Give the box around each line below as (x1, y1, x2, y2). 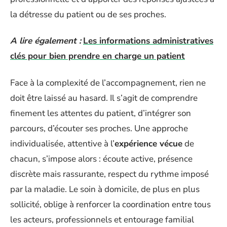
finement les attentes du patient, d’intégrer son (10, 107, 191, 119)
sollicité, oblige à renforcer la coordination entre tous (10, 198, 211, 210)
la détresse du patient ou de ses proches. (10, 8, 166, 20)
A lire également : (10, 35, 81, 47)
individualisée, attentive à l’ (10, 137, 115, 149)
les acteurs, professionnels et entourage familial (10, 213, 194, 225)
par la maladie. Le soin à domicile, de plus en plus (10, 183, 200, 195)
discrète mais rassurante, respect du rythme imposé (10, 168, 209, 180)
